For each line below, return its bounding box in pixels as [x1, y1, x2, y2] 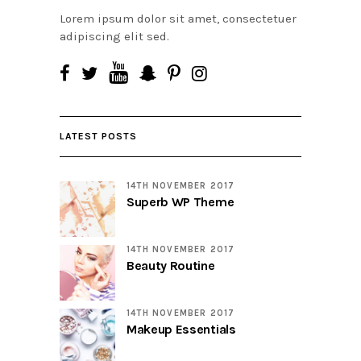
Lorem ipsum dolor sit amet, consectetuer [60, 11, 297, 27]
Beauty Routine [127, 258, 215, 274]
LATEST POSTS [60, 131, 137, 143]
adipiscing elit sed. [60, 29, 169, 44]
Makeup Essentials [127, 322, 236, 338]
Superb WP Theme [127, 194, 234, 210]
